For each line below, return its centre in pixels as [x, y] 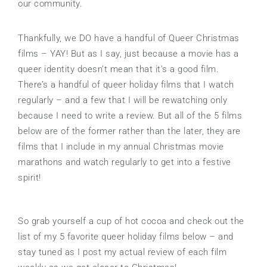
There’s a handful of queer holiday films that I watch [126, 85]
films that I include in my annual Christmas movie [121, 147]
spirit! [30, 178]
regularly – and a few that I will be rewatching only [122, 100]
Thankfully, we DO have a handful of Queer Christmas [129, 38]
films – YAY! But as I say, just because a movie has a [128, 54]
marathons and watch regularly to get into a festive [125, 162]
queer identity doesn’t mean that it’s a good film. [118, 69]
